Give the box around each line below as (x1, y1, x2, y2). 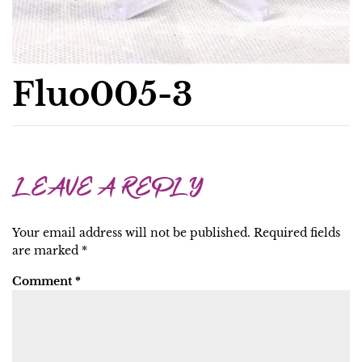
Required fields (254, 225, 340, 240)
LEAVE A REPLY (12, 172, 203, 209)
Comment (12, 274, 75, 288)
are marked (12, 243, 82, 258)
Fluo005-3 (12, 74, 192, 115)
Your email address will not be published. (12, 225, 250, 240)
